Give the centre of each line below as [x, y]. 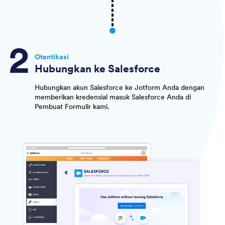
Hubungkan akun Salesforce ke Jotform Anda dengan [119, 88]
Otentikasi [51, 57]
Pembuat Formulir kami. [72, 107]
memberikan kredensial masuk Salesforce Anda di [113, 97]
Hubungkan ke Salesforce [97, 69]
